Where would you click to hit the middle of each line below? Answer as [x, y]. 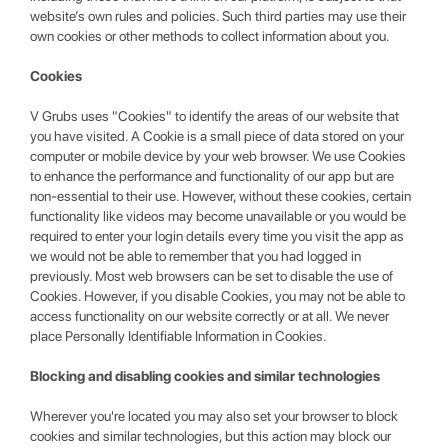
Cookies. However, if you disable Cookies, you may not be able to [217, 296]
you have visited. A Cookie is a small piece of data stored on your [217, 136]
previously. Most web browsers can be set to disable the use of [211, 276]
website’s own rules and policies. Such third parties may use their [218, 16]
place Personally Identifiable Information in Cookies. [178, 336]
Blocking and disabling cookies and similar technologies [205, 376]
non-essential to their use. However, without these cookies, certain [220, 196]
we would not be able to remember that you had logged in [195, 256]
